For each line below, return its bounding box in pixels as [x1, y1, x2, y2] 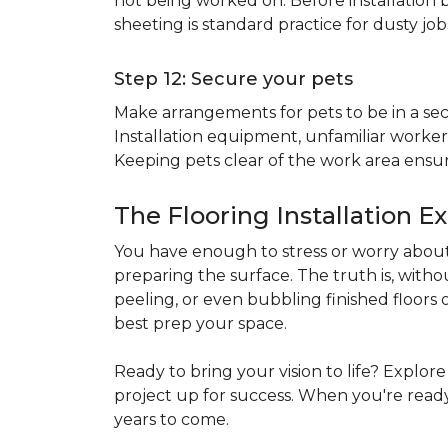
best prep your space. [114, 314, 287, 333]
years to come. [114, 410, 229, 429]
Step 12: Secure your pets [114, 68, 353, 90]
